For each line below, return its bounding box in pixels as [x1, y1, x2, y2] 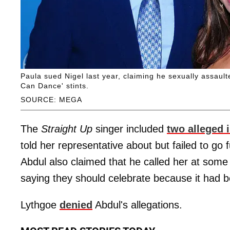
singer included [92, 123, 167, 135]
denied [60, 199, 92, 211]
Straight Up [38, 123, 92, 135]
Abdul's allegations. [92, 199, 182, 211]
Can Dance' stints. [21, 82, 89, 90]
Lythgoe [21, 199, 60, 211]
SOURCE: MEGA [21, 95, 82, 104]
